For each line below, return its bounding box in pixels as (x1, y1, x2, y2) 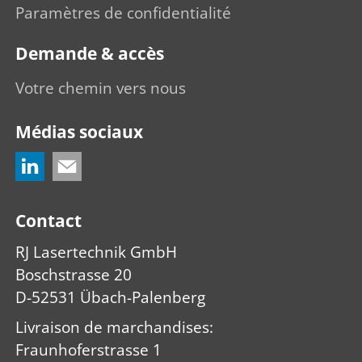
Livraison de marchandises (15, 317, 209, 339)
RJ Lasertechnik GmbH (15, 241, 177, 263)
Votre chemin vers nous (15, 77, 186, 99)
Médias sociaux (15, 120, 143, 143)
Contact (15, 208, 82, 232)
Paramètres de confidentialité (15, 2, 231, 24)
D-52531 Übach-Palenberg (15, 286, 205, 308)
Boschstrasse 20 (15, 263, 132, 285)
